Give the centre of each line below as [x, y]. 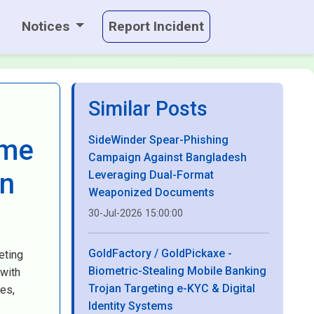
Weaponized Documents [151, 192]
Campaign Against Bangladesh [168, 157]
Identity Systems [131, 306]
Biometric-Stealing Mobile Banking [177, 271]
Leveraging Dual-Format [151, 175]
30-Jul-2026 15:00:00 [136, 213]
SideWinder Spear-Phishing [158, 140]
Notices [47, 26]
